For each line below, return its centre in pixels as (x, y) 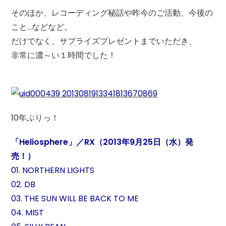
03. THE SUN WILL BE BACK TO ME (75, 199)
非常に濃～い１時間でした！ (64, 55)
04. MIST (28, 213)
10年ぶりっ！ (35, 118)
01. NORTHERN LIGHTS (53, 171)
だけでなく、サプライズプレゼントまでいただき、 (104, 41)
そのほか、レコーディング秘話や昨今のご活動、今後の (112, 13)
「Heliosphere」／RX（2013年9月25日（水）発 (102, 142)
